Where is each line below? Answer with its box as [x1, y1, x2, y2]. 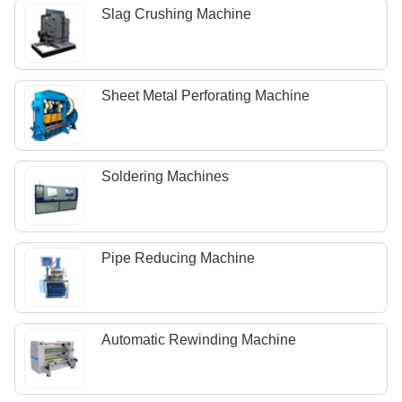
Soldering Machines [101, 169, 230, 185]
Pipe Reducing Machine [101, 250, 256, 267]
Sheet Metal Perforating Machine [101, 87, 310, 103]
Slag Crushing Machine [101, 6, 252, 22]
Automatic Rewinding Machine [101, 331, 297, 347]
